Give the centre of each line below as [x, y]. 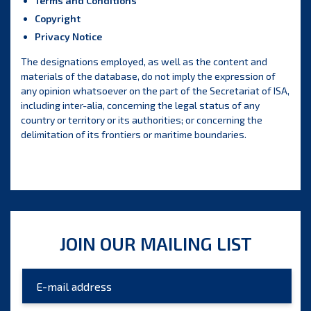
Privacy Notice [68, 36]
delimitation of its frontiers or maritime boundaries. [134, 134]
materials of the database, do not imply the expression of [148, 76]
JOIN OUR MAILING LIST [155, 243]
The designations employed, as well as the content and [144, 61]
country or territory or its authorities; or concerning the [142, 120]
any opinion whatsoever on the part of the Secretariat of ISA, [155, 91]
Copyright [58, 18]
